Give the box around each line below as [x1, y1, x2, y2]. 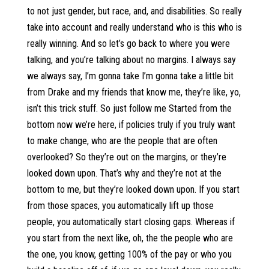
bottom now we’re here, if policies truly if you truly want [26, 119, 235, 130]
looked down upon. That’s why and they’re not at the [26, 168, 222, 179]
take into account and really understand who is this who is [26, 22, 242, 33]
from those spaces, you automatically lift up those [26, 200, 214, 211]
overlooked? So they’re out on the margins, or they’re [26, 151, 226, 163]
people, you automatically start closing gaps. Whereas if [26, 216, 235, 228]
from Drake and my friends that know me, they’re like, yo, [26, 86, 241, 98]
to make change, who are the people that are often [26, 135, 217, 147]
